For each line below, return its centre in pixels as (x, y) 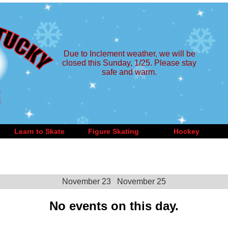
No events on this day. (114, 206)
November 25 (141, 181)
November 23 (87, 181)
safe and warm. (129, 72)
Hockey (186, 131)
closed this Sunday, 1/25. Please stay (129, 63)
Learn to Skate (39, 131)
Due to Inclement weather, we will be (129, 54)
